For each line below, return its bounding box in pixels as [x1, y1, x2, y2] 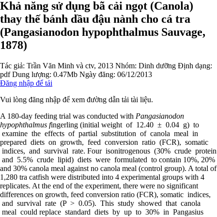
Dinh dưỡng [139, 61, 176, 70]
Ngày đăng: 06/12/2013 [79, 70, 152, 78]
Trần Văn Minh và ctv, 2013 [27, 61, 113, 70]
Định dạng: [178, 61, 212, 70]
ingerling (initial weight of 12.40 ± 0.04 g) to [51, 120, 199, 129]
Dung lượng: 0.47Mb [12, 70, 77, 78]
